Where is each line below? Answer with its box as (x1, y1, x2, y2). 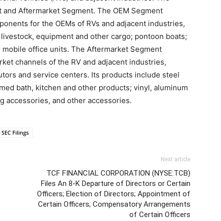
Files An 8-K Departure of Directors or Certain (41, 179, 190, 188)
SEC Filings (1, 129, 29, 136)
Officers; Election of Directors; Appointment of (37, 189, 190, 198)
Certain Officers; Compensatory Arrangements (38, 200, 190, 209)
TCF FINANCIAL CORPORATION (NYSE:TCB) (46, 169, 190, 178)
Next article (161, 156, 190, 163)
